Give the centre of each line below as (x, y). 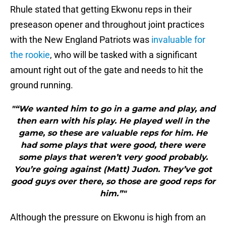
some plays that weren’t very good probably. (113, 157)
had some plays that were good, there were (113, 145)
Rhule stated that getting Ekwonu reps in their (101, 10)
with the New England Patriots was (81, 40)
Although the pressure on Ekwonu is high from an (108, 217)
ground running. (42, 85)
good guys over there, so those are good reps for (113, 182)
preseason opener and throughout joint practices (107, 25)
